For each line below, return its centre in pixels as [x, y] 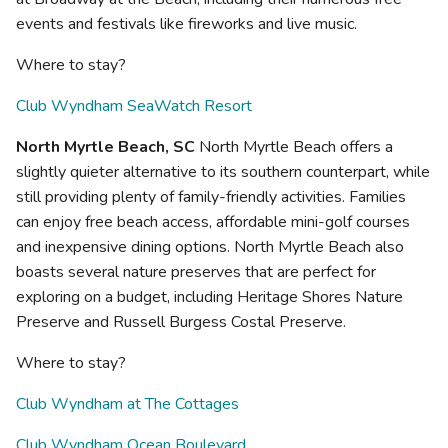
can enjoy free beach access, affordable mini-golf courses [213, 221]
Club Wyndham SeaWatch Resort [134, 105]
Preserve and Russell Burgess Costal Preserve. [181, 321]
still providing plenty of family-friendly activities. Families [211, 196]
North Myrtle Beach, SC [105, 146]
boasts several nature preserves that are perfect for [196, 271]
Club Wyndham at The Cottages [127, 403]
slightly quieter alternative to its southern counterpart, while [223, 171]
